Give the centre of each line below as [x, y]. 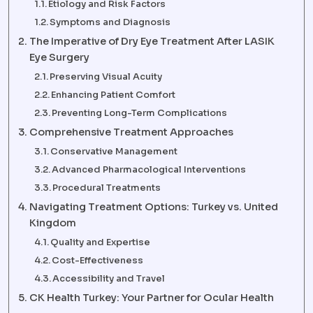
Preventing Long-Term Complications [140, 113]
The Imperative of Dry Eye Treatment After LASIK [152, 42]
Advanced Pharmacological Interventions [149, 170]
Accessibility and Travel [109, 279]
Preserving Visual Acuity [106, 77]
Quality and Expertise [101, 242]
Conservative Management [114, 152]
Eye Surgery [59, 58]
